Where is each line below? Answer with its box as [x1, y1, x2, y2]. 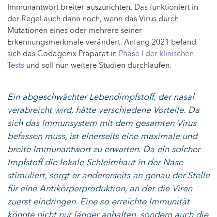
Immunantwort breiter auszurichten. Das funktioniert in [7, 1, 198, 13]
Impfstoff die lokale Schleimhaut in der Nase [7, 156, 183, 169]
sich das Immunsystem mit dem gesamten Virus [7, 117, 196, 129]
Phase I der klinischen [119, 48, 194, 59]
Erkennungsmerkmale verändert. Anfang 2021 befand [7, 36, 196, 47]
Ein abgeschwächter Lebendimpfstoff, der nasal [7, 91, 194, 103]
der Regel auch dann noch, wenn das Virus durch [7, 13, 179, 24]
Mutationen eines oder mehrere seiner [7, 25, 142, 36]
